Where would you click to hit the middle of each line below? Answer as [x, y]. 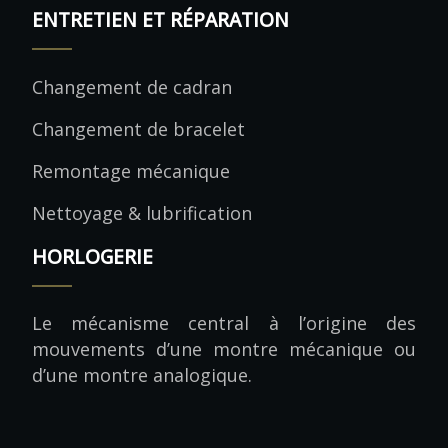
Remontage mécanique [131, 170]
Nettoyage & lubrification [142, 212]
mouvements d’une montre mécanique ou [224, 348]
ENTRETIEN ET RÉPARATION [160, 19]
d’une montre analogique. [142, 374]
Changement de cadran [132, 86]
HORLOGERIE [92, 256]
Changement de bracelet [138, 128]
